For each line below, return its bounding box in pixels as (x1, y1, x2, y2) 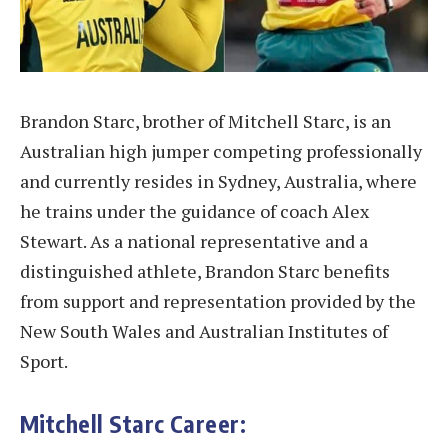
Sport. (20, 348, 68, 373)
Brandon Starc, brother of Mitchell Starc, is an (20, 108, 391, 133)
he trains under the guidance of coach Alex (20, 198, 369, 223)
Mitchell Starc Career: (20, 409, 247, 439)
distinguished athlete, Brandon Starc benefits (20, 258, 390, 283)
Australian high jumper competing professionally (20, 138, 422, 163)
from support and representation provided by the (20, 288, 416, 313)
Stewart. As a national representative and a (20, 228, 368, 253)
